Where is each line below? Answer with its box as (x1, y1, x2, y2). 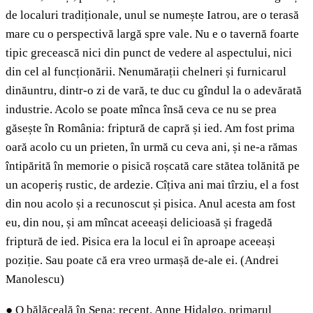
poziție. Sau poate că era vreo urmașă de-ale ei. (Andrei (6, 254, 279, 268)
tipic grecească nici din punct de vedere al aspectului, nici (6, 46, 292, 60)
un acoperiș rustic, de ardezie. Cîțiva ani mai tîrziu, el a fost (6, 178, 299, 192)
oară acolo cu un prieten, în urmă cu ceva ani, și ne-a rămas (6, 140, 298, 154)
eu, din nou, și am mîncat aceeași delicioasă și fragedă (6, 216, 272, 230)
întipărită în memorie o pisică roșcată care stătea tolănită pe (6, 159, 300, 173)
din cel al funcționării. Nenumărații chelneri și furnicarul (6, 65, 286, 79)
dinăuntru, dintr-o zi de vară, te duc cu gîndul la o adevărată (6, 84, 302, 98)
